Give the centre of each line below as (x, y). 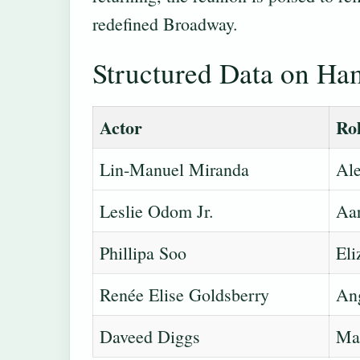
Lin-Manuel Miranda (174, 169)
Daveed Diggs (150, 336)
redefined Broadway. (165, 23)
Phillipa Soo (143, 252)
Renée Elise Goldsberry (184, 294)
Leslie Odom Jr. (157, 211)
